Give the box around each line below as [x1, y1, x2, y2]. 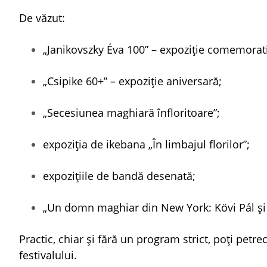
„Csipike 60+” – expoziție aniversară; [43, 74, 222, 88]
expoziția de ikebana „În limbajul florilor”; [43, 137, 250, 151]
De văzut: [19, 11, 65, 25]
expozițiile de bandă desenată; [43, 169, 195, 183]
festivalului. [19, 248, 77, 262]
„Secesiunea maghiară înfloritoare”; [43, 105, 220, 120]
